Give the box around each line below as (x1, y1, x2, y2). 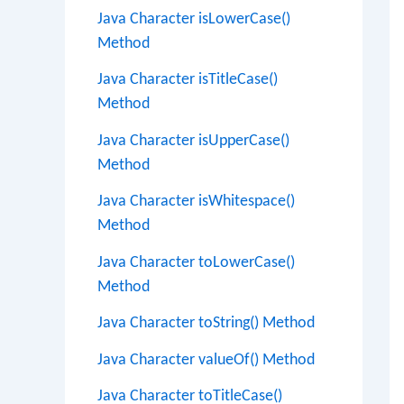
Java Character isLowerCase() (97, 10, 290, 28)
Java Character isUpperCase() (97, 132, 289, 150)
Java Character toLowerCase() (97, 253, 295, 271)
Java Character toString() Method (97, 315, 315, 332)
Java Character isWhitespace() (97, 193, 295, 210)
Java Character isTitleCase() (97, 71, 278, 88)
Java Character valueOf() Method (97, 351, 315, 369)
